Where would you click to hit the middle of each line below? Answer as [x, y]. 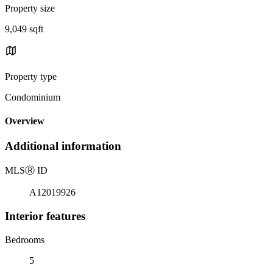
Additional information [63, 146]
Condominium [33, 97]
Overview [25, 121]
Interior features [45, 216]
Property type [31, 76]
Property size [30, 8]
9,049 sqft [24, 29]
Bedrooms [25, 239]
